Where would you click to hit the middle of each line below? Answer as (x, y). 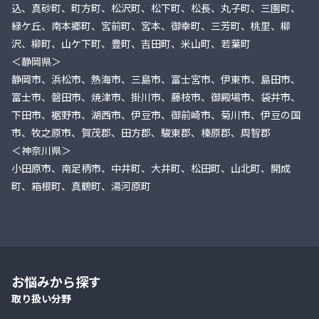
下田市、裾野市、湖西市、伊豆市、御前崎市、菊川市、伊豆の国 (156, 115)
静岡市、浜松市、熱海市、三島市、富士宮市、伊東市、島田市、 (156, 79)
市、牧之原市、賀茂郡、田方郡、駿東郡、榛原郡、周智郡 (141, 133)
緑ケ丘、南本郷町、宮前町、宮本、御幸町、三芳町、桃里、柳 (151, 26)
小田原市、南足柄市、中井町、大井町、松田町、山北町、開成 (151, 168)
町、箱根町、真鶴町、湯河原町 (81, 186)
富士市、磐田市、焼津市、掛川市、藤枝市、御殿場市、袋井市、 (156, 97)
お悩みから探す (56, 282)
